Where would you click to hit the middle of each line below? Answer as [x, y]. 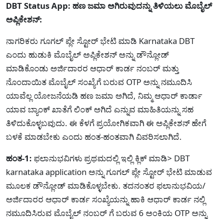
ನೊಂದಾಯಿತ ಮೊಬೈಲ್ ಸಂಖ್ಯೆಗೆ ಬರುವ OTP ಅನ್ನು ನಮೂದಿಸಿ [99, 82]
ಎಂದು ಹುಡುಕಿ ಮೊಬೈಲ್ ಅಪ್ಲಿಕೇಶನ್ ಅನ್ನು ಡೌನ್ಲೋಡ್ [88, 55]
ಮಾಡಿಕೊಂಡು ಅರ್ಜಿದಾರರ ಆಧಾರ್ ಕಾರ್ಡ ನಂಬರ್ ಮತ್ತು [92, 68]
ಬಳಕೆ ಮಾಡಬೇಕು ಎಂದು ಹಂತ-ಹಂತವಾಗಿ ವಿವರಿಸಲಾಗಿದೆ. [94, 137]
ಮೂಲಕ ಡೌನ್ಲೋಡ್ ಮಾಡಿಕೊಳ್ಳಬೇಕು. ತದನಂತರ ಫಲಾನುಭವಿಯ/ [106, 186]
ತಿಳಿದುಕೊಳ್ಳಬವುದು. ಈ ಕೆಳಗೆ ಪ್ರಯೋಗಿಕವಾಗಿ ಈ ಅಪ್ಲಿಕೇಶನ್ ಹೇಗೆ [106, 123]
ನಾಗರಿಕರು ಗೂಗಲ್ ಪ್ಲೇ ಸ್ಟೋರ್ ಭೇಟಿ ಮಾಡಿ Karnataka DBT [100, 41]
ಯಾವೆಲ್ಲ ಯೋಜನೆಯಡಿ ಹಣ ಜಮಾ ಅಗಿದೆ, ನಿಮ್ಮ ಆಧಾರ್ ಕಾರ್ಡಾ [104, 96]
